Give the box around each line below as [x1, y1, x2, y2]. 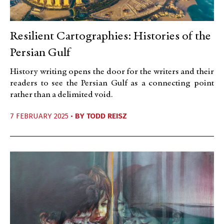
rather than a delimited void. [10, 90, 113, 100]
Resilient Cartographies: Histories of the [10, 30, 211, 43]
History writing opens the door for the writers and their [10, 67, 214, 77]
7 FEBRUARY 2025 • [10, 111, 75, 121]
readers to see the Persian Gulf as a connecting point [10, 79, 214, 88]
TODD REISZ [86, 111, 127, 121]
